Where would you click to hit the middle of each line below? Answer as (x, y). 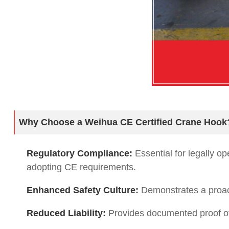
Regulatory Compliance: (79, 153)
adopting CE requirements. (81, 167)
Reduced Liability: (66, 213)
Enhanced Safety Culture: (83, 190)
